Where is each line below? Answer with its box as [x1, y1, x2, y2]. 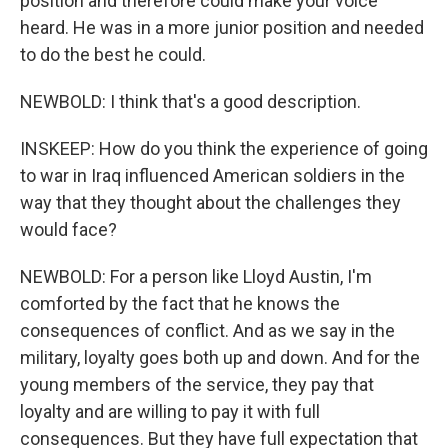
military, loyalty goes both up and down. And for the [20, 347, 420, 368]
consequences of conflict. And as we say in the [20, 320, 395, 341]
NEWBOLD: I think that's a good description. [20, 91, 361, 112]
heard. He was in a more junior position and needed [20, 17, 424, 38]
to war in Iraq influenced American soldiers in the [20, 165, 405, 186]
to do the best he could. [20, 44, 206, 65]
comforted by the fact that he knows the [20, 293, 340, 314]
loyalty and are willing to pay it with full [20, 401, 320, 422]
